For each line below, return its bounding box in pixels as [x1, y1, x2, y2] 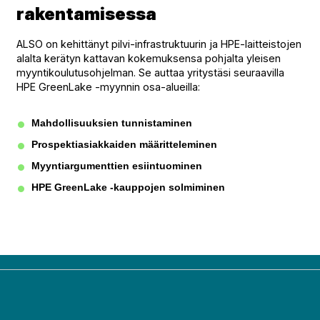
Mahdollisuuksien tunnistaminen [31, 116, 192, 129]
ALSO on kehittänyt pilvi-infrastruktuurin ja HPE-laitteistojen [16, 37, 301, 50]
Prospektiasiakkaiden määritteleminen [31, 138, 217, 150]
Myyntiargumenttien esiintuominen [31, 159, 202, 171]
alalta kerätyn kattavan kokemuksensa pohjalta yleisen [16, 51, 281, 64]
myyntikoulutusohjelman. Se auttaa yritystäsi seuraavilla [16, 66, 284, 79]
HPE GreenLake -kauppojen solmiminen [31, 181, 225, 193]
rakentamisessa [16, 3, 156, 24]
